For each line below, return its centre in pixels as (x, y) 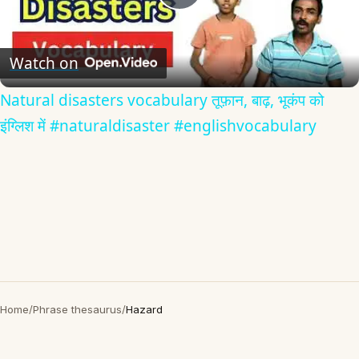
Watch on (44, 63)
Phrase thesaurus (77, 309)
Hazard (144, 309)
